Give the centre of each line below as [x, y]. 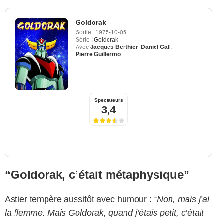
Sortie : [85, 32]
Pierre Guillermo [98, 54]
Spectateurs [108, 100]
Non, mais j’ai [183, 199]
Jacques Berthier [114, 47]
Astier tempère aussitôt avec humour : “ [81, 199]
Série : [84, 39]
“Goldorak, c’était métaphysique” [97, 174]
